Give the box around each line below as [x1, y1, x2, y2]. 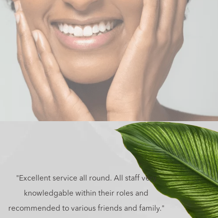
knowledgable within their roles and [24, 189, 149, 198]
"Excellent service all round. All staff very [16, 174, 157, 182]
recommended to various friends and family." [8, 204, 164, 213]
